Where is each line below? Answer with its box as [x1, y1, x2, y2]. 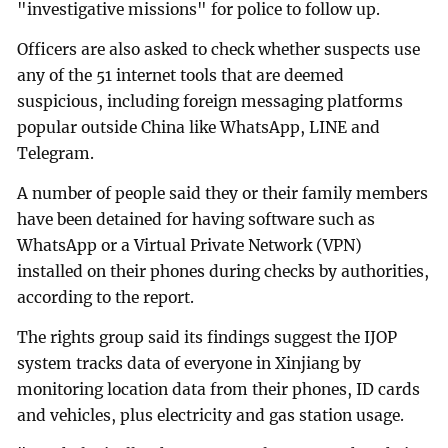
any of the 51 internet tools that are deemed [17, 65, 345, 85]
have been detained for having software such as [17, 209, 376, 229]
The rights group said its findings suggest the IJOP [17, 327, 398, 347]
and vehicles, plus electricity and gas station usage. [17, 405, 405, 425]
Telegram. [17, 143, 95, 163]
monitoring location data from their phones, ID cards [17, 379, 421, 399]
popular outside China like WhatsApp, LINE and [17, 117, 381, 137]
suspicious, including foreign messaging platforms [17, 91, 404, 111]
